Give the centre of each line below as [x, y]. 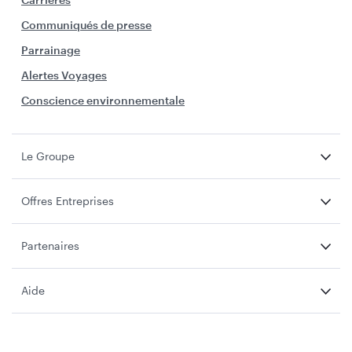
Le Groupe [48, 156]
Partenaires [50, 246]
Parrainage [51, 50]
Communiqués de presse [86, 25]
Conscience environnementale [103, 100]
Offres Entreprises [68, 201]
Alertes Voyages [64, 75]
